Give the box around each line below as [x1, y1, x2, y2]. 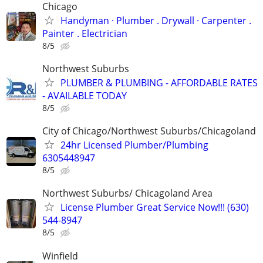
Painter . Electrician [42, 26, 127, 40]
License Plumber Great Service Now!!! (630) [60, 201, 249, 214]
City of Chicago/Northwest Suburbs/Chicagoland [42, 124, 256, 138]
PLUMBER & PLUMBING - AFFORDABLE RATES [60, 76, 258, 90]
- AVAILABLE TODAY [42, 89, 127, 103]
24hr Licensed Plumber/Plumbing [60, 139, 208, 152]
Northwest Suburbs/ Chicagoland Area [42, 187, 213, 200]
